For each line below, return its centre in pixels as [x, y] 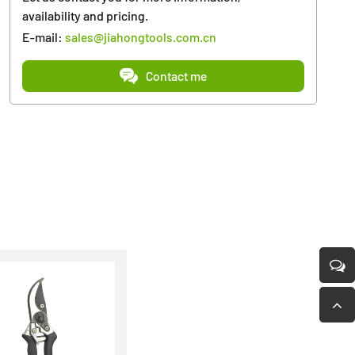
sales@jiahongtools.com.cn [141, 36]
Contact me [176, 76]
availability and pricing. [86, 15]
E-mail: [44, 36]
